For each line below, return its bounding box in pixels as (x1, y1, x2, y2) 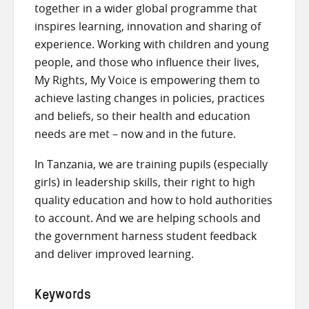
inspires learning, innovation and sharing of (34, 19, 261, 34)
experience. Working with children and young (34, 37, 269, 52)
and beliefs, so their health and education (34, 108, 250, 124)
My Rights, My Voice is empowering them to (34, 72, 260, 88)
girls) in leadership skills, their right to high (34, 174, 255, 190)
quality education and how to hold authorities (34, 192, 272, 208)
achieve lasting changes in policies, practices (34, 90, 265, 106)
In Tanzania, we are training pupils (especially (34, 156, 268, 172)
